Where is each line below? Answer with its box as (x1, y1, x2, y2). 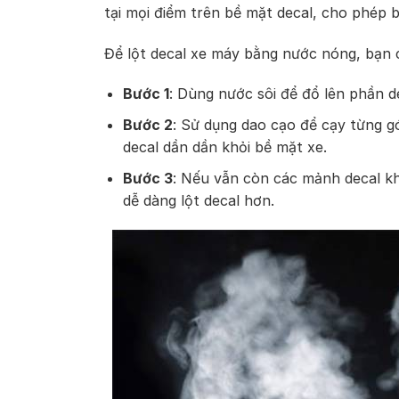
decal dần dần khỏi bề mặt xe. (122, 137, 327, 156)
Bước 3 (122, 168, 173, 187)
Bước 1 (122, 85, 169, 103)
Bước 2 (122, 115, 173, 134)
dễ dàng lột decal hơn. (122, 191, 274, 209)
